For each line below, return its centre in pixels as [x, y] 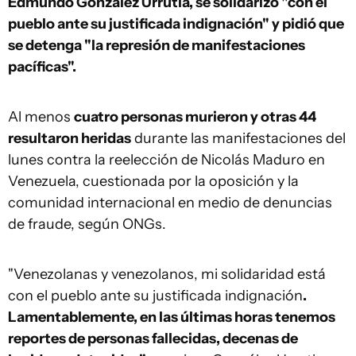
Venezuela [42, 181]
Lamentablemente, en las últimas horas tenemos [172, 317]
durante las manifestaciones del [238, 138]
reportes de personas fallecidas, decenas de [153, 339]
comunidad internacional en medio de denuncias [170, 203]
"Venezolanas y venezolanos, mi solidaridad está [167, 274]
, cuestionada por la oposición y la [187, 181]
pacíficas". [42, 67]
